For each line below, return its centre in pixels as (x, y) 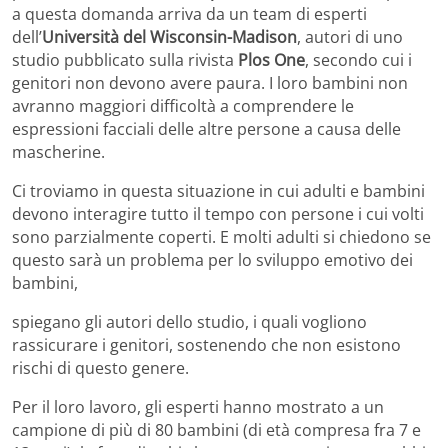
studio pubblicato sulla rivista (125, 59)
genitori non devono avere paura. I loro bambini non (210, 82)
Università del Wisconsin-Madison (169, 36)
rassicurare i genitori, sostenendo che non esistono (206, 344)
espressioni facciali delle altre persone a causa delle (206, 128)
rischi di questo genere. (100, 367)
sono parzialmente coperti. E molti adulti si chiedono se (221, 236)
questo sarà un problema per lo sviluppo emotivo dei (212, 259)
